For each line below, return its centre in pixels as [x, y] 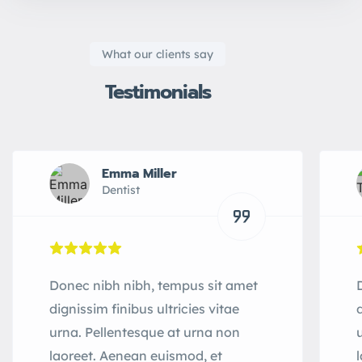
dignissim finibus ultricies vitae [144, 309]
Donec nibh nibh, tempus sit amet [154, 286]
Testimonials [158, 93]
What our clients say [158, 55]
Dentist [121, 190]
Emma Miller [139, 174]
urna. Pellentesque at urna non [145, 333]
